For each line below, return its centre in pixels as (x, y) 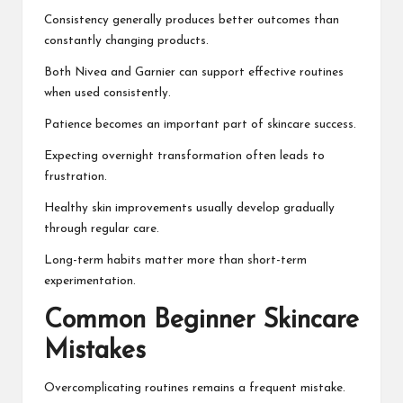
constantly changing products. (126, 40)
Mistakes (95, 351)
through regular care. (102, 228)
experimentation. (90, 281)
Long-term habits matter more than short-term (175, 260)
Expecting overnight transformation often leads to (184, 156)
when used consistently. (107, 93)
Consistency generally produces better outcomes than (192, 20)
